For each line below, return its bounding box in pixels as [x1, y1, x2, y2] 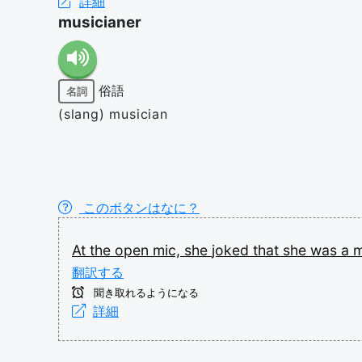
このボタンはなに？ [79, 200, 200, 216]
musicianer [58, 13, 141, 32]
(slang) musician [58, 106, 168, 122]
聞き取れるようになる [90, 287, 199, 299]
